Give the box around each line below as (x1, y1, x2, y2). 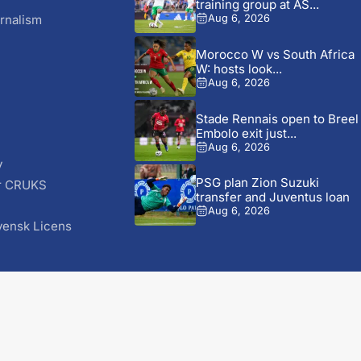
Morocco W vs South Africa (195, 47, 355, 63)
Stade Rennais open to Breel (195, 110, 359, 127)
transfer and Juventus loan (195, 189, 350, 205)
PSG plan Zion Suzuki (195, 175, 319, 191)
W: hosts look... (195, 61, 282, 77)
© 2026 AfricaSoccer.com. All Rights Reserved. (64, 340, 297, 353)
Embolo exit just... (195, 125, 297, 141)
